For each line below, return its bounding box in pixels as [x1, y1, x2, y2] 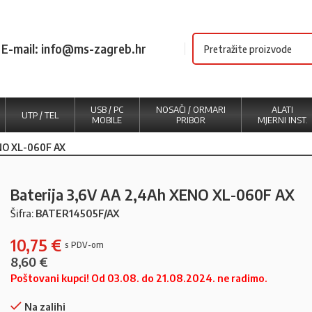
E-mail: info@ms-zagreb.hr [1, 40, 147, 56]
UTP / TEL [21, 109, 58, 120]
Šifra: [10, 207, 36, 219]
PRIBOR [175, 114, 205, 125]
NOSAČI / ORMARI [155, 104, 226, 115]
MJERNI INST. [257, 114, 308, 125]
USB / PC [91, 104, 124, 115]
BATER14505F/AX [36, 207, 120, 219]
